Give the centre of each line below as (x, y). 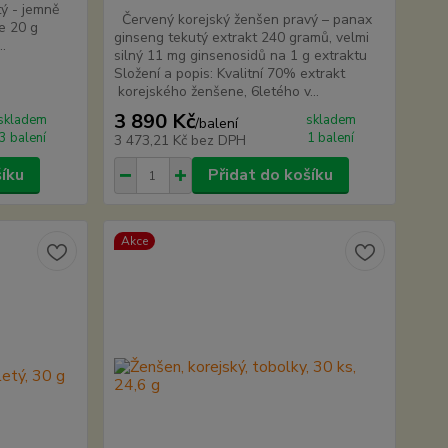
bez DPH (218, 140)
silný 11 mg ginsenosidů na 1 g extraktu (244, 55)
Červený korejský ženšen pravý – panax (242, 19)
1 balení (331, 138)
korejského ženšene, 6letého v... (216, 91)
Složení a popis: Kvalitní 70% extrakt (229, 73)
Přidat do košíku (270, 175)
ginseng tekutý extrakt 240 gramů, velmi (241, 37)
